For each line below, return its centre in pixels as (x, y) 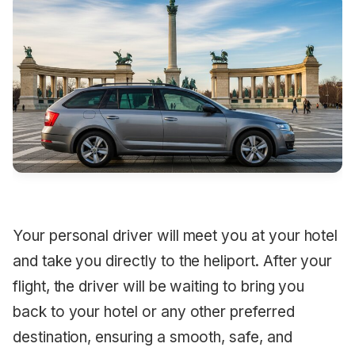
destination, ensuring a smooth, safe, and (153, 337)
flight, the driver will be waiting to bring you (159, 286)
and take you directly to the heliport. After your (173, 261)
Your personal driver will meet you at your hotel (176, 235)
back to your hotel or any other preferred (154, 311)
